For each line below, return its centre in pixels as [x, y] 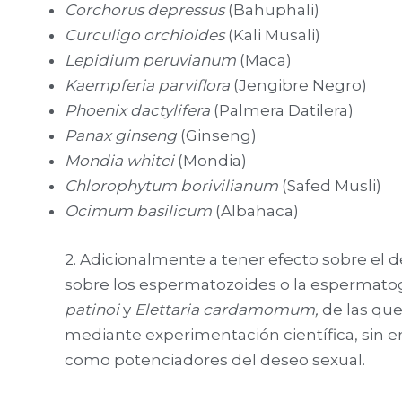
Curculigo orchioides [144, 35]
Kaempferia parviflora [147, 86]
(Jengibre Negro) [298, 86]
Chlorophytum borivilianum [171, 186]
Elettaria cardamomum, [228, 309]
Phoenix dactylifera [137, 111]
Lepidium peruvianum [150, 61]
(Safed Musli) [330, 186]
